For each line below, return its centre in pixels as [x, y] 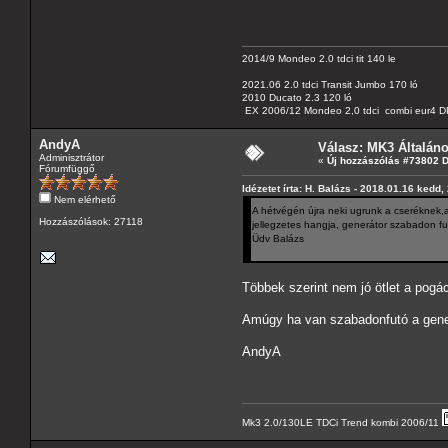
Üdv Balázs [278, 238]
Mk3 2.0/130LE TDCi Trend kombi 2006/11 [342, 422]
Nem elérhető [83, 199]
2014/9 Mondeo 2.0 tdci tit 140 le [319, 58]
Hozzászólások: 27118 [91, 221]
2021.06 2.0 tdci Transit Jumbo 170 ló [330, 84]
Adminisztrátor [71, 157]
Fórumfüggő [67, 168]
